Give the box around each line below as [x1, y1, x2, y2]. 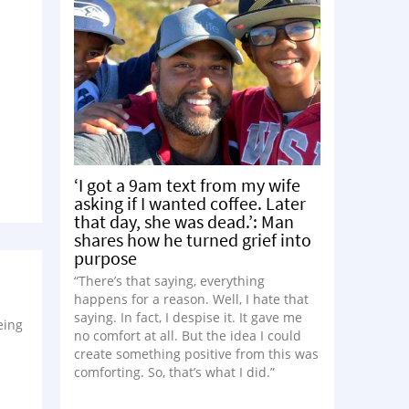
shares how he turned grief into [74, 227, 311, 251]
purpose [74, 246, 137, 269]
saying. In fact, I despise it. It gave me [74, 308, 302, 326]
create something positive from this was [74, 344, 319, 362]
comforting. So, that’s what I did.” [74, 362, 275, 381]
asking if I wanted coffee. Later [74, 191, 306, 215]
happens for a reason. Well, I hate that [74, 289, 309, 308]
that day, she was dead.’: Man [74, 209, 294, 233]
